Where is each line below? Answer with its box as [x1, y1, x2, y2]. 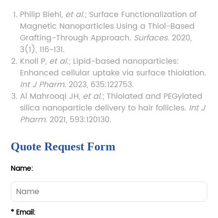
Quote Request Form [11, 140, 116, 153]
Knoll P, [20, 54, 50, 68]
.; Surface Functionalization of [83, 8, 197, 21]
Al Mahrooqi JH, [20, 90, 83, 103]
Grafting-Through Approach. [20, 31, 134, 44]
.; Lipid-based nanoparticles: [67, 54, 180, 68]
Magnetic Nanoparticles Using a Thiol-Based [20, 19, 195, 33]
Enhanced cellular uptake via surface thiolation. [20, 66, 207, 79]
